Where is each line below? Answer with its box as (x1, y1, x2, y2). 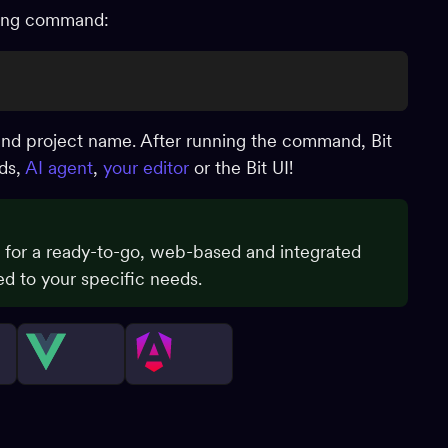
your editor (103, 157, 189, 178)
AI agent (25, 157, 93, 178)
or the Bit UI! (189, 157, 293, 178)
